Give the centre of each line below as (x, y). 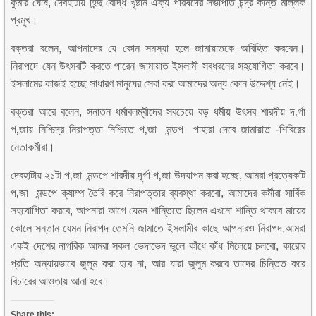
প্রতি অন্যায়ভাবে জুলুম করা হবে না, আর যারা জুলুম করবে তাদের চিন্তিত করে (158, 263)
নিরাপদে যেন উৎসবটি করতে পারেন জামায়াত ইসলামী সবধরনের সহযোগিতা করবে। (158, 66)
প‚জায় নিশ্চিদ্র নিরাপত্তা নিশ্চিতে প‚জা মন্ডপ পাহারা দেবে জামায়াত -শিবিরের (158, 129)
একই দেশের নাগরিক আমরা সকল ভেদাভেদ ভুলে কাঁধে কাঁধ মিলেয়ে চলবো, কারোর (158, 246)
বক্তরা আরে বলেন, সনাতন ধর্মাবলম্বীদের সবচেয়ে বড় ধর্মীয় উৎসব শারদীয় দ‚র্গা (158, 112)
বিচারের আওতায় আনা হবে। (61, 281)
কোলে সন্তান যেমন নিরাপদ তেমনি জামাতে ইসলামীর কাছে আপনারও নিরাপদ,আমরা (158, 228)
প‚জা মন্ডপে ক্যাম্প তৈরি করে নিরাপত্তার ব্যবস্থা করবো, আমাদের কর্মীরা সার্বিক (158, 193)
